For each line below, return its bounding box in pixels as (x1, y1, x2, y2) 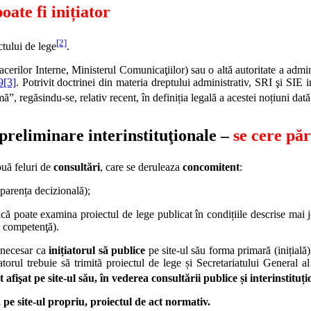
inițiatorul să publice (49, 244, 146, 257)
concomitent (183, 161, 239, 174)
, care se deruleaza (100, 161, 183, 174)
